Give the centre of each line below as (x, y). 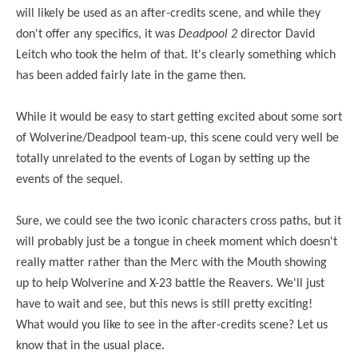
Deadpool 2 (208, 34)
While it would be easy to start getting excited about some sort (179, 117)
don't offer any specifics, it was (97, 34)
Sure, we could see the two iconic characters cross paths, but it (179, 221)
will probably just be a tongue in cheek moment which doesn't (177, 242)
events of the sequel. (70, 179)
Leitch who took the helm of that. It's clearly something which (176, 55)
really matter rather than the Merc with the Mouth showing (171, 263)
